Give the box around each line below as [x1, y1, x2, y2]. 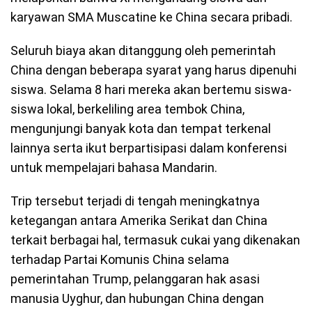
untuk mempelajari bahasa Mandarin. [10, 160, 217, 175]
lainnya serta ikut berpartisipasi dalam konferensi [10, 141, 287, 156]
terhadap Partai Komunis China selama [10, 252, 229, 267]
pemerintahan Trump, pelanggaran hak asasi [10, 272, 260, 287]
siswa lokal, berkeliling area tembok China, [10, 102, 244, 117]
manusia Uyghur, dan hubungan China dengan [10, 291, 264, 306]
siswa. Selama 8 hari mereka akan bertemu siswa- [10, 82, 292, 97]
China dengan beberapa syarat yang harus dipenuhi [10, 63, 297, 78]
